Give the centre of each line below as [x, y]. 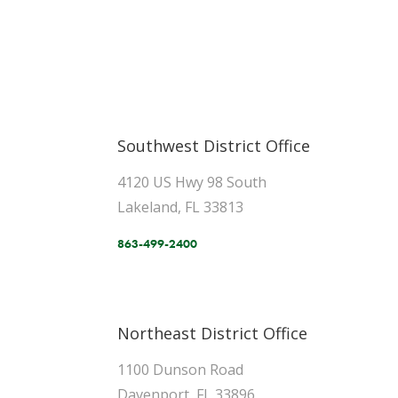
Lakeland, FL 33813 [180, 207]
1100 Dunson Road [180, 370]
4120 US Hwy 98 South [192, 182]
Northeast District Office [212, 333]
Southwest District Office [214, 146]
